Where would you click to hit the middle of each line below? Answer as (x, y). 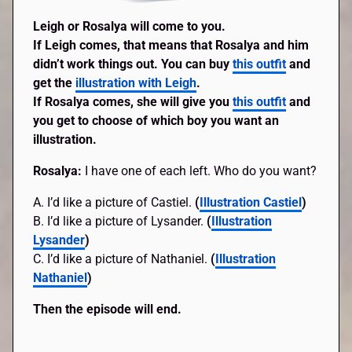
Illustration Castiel (251, 202)
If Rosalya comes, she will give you (133, 101)
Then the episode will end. (108, 309)
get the (55, 82)
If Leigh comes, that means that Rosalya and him (171, 45)
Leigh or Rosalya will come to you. (130, 26)
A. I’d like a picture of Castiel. (114, 202)
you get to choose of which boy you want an (156, 120)
